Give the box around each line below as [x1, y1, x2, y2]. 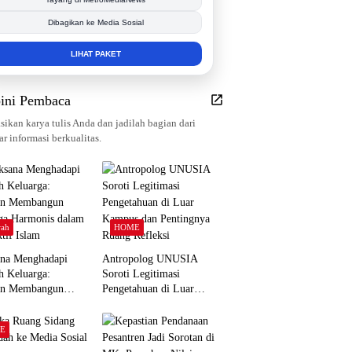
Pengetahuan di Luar [101, 283, 194, 295]
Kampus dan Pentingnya [101, 298, 210, 310]
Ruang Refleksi [101, 313, 170, 324]
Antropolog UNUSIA [101, 253, 198, 265]
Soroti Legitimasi [101, 268, 180, 280]
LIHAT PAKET [70, 49, 121, 58]
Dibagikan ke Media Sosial [47, 17, 144, 27]
